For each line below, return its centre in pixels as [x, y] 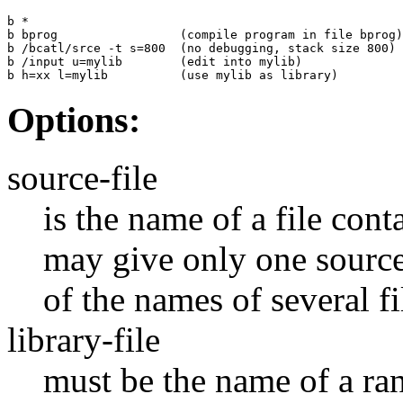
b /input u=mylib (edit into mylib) [155, 62]
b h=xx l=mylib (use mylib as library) [173, 76]
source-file [82, 178]
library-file [84, 340]
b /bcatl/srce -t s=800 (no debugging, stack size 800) [201, 49]
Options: [74, 120]
